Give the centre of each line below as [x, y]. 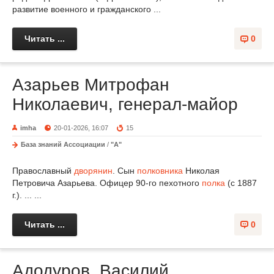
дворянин [93, 170]
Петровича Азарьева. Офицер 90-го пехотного [107, 183]
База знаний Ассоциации [63, 144]
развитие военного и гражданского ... [87, 9]
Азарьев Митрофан [91, 84]
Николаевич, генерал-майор [125, 104]
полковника [160, 170]
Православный [43, 170]
